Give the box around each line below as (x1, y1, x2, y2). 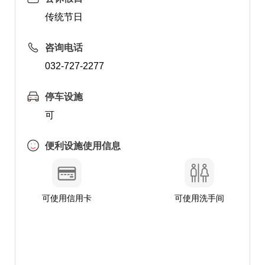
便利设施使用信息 (44, 141, 121, 151)
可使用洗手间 (174, 193, 225, 203)
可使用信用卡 (41, 193, 92, 203)
